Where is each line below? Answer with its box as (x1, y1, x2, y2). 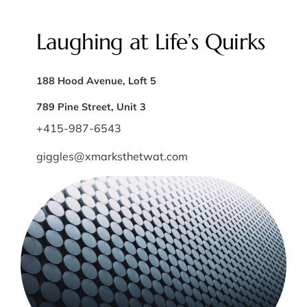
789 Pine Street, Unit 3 (36, 99, 146, 113)
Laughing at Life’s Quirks (36, 28, 265, 56)
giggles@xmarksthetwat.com (36, 149, 188, 163)
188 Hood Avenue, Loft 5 (36, 74, 156, 88)
